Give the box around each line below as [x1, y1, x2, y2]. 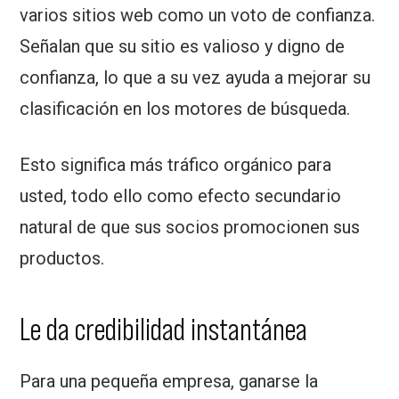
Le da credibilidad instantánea [20, 312, 308, 347]
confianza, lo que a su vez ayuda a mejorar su [20, 67, 371, 89]
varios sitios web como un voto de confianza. [20, 4, 376, 27]
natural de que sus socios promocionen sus [20, 216, 361, 239]
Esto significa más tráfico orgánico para [20, 154, 332, 176]
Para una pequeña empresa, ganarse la [20, 370, 319, 393]
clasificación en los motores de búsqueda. [20, 98, 351, 120]
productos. [20, 248, 105, 270]
